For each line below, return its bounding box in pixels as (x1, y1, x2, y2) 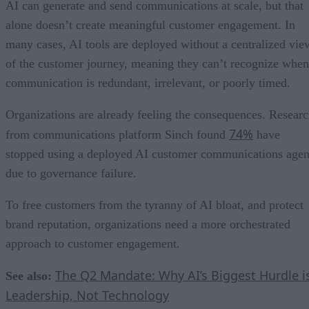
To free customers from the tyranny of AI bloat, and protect (6, 198, 303, 212)
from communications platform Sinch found (6, 128, 229, 142)
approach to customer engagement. (6, 237, 180, 251)
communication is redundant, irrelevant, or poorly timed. (6, 76, 290, 90)
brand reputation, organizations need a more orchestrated (6, 217, 290, 232)
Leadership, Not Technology (6, 287, 169, 304)
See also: (6, 269, 52, 283)
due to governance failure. (6, 166, 137, 181)
